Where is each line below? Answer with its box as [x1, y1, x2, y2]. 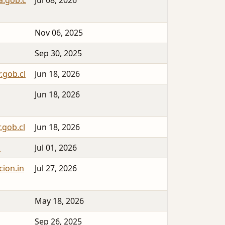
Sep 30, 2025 [35, 48, 82, 59]
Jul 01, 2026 [35, 142, 77, 154]
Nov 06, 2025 [35, 27, 83, 39]
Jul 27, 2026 [35, 163, 77, 174]
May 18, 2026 [35, 195, 84, 207]
